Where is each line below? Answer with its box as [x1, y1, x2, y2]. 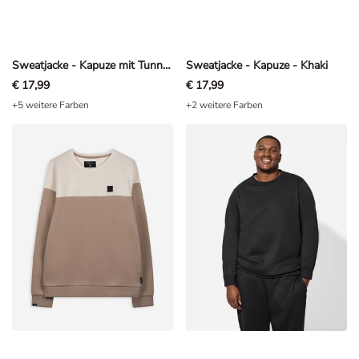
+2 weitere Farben [186, 99, 263, 112]
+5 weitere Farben [12, 99, 89, 112]
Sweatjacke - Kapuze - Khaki [186, 58, 328, 74]
